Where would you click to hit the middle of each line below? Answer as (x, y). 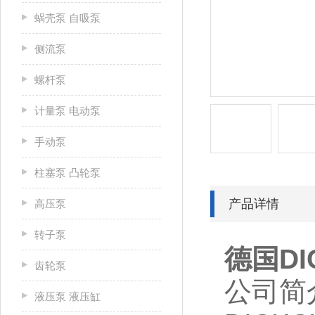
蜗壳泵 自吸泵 (67, 18)
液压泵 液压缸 (67, 296)
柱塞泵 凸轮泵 (67, 173)
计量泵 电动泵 (67, 111)
